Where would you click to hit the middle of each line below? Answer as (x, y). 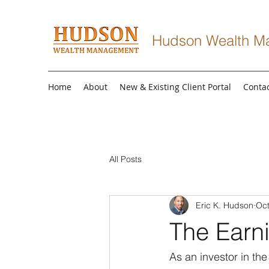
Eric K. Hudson (225, 205)
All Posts (125, 159)
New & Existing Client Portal (175, 87)
